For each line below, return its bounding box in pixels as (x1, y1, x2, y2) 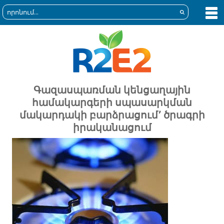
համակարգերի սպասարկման (32, 95, 192, 109)
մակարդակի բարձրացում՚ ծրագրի (19, 108, 205, 121)
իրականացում (72, 120, 151, 134)
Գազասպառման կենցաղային (33, 83, 190, 96)
